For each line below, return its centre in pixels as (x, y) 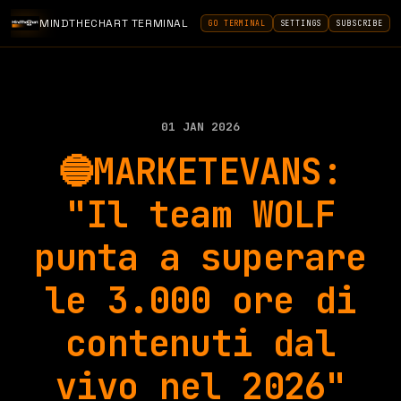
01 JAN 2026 (200, 127)
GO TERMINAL (237, 23)
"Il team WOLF (200, 214)
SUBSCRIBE (359, 23)
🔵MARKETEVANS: (200, 171)
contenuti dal (200, 343)
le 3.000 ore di (200, 300)
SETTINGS (301, 23)
